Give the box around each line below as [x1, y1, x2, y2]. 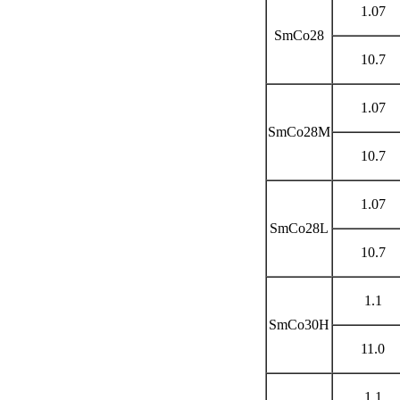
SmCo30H [269, 316, 329, 332]
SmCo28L [270, 220, 329, 236]
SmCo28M [268, 123, 330, 139]
